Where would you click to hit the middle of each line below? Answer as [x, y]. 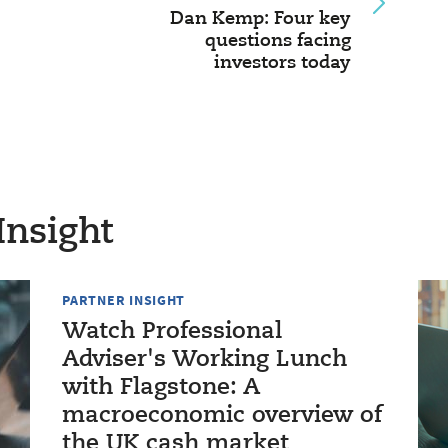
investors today [282, 63]
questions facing [277, 41]
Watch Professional [172, 332]
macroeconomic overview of [222, 416]
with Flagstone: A [161, 388]
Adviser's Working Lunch [205, 360]
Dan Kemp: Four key [260, 19]
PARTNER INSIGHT [124, 300]
